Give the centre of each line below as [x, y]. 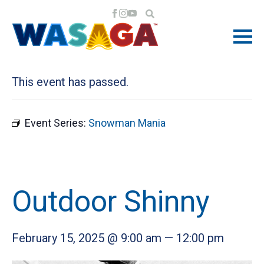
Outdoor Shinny [111, 202]
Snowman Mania [127, 123]
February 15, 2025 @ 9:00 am [87, 238]
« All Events [39, 46]
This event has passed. [70, 82]
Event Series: [57, 123]
